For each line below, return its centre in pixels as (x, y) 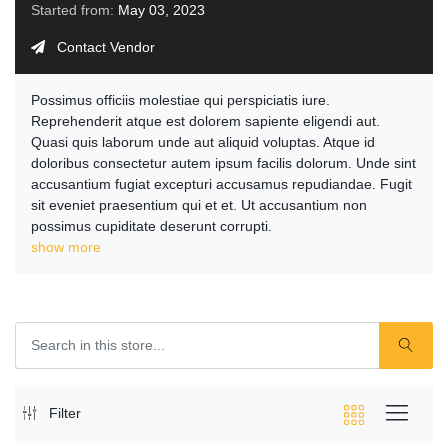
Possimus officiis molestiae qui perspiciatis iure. (180, 100)
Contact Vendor (106, 47)
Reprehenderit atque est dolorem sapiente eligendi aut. (205, 121)
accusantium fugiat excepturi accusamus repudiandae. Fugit (221, 184)
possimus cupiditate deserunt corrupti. (151, 226)
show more (66, 247)
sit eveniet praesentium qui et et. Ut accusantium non (199, 205)
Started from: (74, 10)
